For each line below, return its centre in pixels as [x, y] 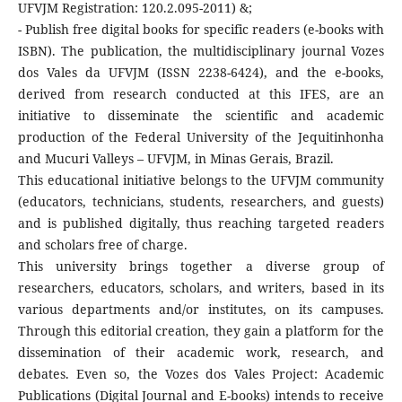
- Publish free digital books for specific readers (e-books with [201, 29]
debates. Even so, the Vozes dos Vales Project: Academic [201, 373]
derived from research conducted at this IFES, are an [201, 93]
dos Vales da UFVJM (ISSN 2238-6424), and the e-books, [201, 72]
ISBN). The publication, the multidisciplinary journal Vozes [201, 50]
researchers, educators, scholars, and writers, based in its [201, 287]
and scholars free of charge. [102, 244]
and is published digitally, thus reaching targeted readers [201, 223]
